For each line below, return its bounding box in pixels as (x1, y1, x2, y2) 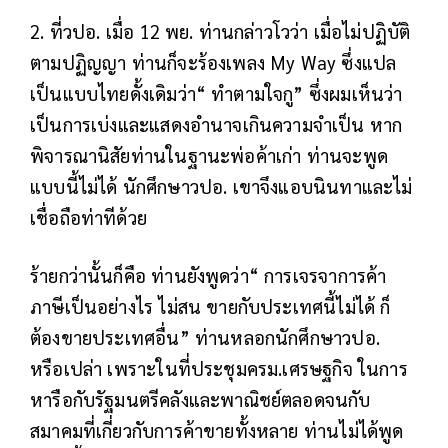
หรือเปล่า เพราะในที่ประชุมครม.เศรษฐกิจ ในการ (30, 355, 408, 380)
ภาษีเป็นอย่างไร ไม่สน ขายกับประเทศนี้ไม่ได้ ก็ (30, 293, 391, 318)
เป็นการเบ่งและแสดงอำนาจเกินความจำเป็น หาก (30, 111, 403, 136)
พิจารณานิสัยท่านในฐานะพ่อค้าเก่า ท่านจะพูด (30, 142, 388, 167)
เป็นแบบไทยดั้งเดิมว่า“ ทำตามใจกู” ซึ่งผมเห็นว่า (30, 80, 403, 105)
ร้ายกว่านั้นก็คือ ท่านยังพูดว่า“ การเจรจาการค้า (30, 262, 387, 287)
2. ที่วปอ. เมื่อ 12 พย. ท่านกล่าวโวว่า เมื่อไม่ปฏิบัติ (30, 18, 411, 43)
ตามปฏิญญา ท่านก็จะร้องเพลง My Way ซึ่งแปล (30, 49, 397, 74)
